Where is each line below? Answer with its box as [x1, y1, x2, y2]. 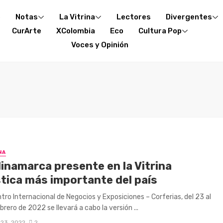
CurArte [11, 26, 41, 35]
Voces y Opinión [71, 40, 129, 50]
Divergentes [166, 12, 213, 21]
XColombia [56, 26, 95, 35]
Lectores [116, 12, 151, 21]
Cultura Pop [138, 26, 182, 35]
